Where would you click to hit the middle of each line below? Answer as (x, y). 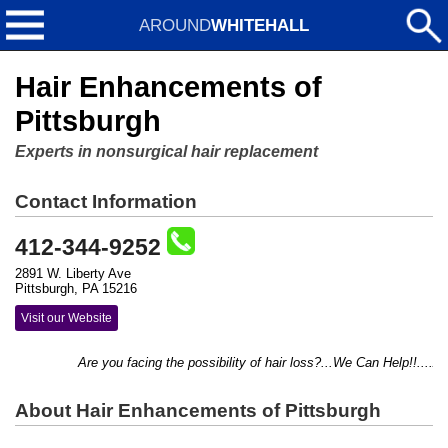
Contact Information (106, 201)
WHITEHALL (260, 25)
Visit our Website (66, 318)
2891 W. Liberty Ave (73, 273)
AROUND (175, 25)
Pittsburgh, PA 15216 (76, 288)
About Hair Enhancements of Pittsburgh (198, 410)
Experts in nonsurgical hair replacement (166, 151)
